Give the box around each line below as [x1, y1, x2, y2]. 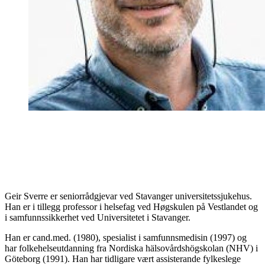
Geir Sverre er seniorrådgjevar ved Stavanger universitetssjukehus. [5, 190, 252, 201]
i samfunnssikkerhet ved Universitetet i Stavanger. [5, 212, 190, 222]
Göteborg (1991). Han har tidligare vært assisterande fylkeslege [5, 253, 241, 264]
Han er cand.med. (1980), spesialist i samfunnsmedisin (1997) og [5, 232, 247, 243]
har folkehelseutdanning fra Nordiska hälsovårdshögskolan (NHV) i [5, 243, 258, 253]
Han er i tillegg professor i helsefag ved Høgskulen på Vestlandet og [5, 201, 258, 212]
